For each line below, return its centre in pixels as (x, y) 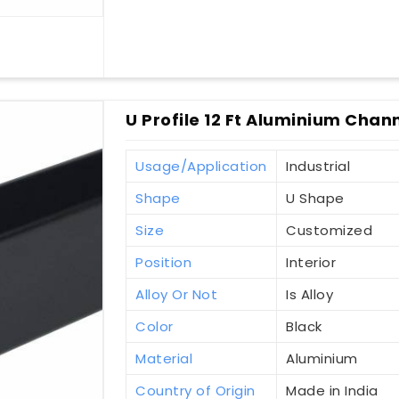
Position (164, 262)
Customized (330, 230)
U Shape (315, 198)
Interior (311, 262)
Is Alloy (310, 294)
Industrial (318, 166)
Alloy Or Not (177, 294)
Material (164, 358)
